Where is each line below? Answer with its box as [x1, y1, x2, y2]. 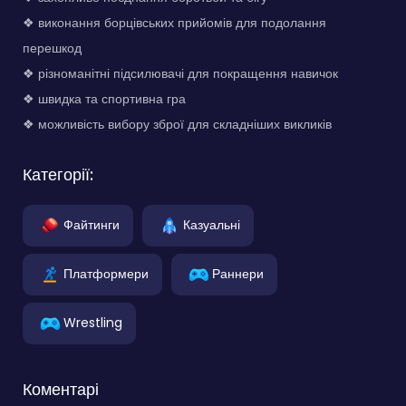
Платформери [63, 264, 149, 283]
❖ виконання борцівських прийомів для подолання [23, 13, 326, 32]
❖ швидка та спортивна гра [23, 89, 186, 108]
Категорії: [23, 162, 93, 186]
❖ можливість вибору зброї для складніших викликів [23, 114, 332, 133]
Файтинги [63, 215, 120, 234]
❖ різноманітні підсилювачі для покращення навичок [23, 63, 338, 82]
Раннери [212, 264, 264, 283]
